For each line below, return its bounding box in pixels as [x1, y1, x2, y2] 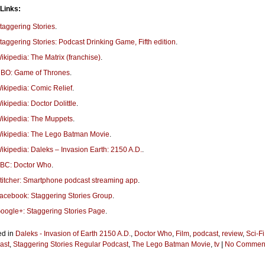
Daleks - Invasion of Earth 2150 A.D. [15, 230, 131, 238]
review [222, 230, 243, 238]
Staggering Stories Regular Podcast [13, 240, 128, 248]
